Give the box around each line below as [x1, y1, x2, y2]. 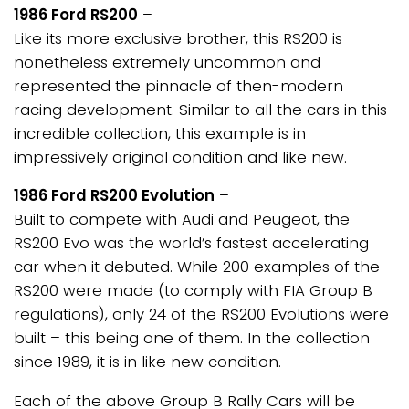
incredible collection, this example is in [14, 121, 306, 144]
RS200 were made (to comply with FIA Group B [14, 279, 372, 302]
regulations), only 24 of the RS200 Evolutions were [14, 303, 389, 326]
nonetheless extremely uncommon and [14, 50, 320, 73]
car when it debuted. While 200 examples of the [14, 256, 380, 278]
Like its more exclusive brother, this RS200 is [14, 26, 342, 49]
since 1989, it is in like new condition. [14, 351, 281, 373]
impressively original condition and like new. [14, 145, 347, 168]
